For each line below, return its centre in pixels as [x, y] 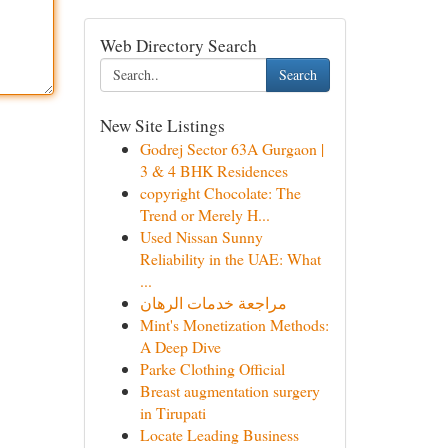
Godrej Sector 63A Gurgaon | [231, 148]
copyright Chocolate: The [220, 192]
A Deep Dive [180, 346]
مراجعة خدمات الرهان [213, 302]
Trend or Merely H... [204, 214]
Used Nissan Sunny [201, 236]
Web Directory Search [178, 45]
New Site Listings [162, 125]
